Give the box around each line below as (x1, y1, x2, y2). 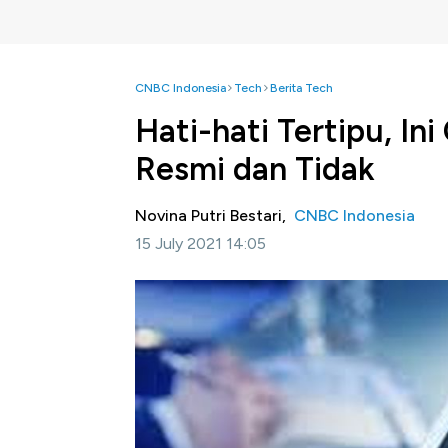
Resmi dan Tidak (135, 150, 375, 188)
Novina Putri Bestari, (135, 206, 294, 225)
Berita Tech (270, 81, 333, 95)
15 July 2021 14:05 (135, 234, 266, 253)
